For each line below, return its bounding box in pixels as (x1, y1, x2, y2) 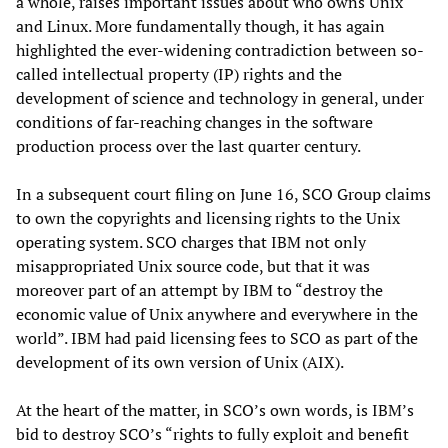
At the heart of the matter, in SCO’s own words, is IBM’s (16, 398, 414, 421)
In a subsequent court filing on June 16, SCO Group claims (16, 182, 431, 205)
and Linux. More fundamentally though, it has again (16, 14, 385, 37)
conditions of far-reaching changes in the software (16, 110, 373, 133)
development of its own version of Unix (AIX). (16, 350, 344, 373)
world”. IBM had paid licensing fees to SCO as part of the (16, 326, 418, 349)
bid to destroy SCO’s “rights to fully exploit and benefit (16, 422, 409, 445)
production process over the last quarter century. (16, 134, 361, 157)
